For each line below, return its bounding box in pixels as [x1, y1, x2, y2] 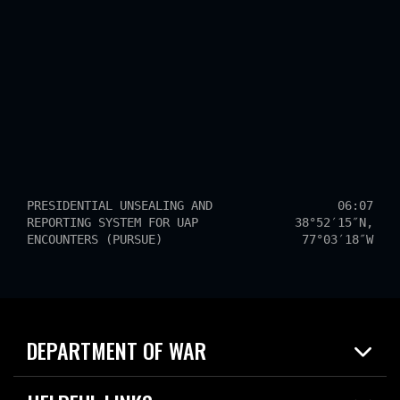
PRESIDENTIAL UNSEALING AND [27, 198, 212, 212]
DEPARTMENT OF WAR [27, 334, 206, 367]
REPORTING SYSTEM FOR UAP [27, 215, 198, 229]
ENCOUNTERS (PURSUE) [27, 232, 162, 246]
